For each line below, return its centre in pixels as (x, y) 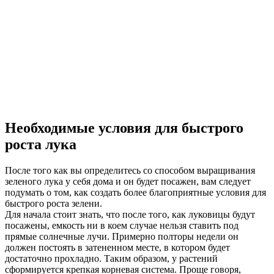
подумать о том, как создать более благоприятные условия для (135, 192)
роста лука (41, 144)
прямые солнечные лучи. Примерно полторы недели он (122, 236)
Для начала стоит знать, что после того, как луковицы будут (130, 214)
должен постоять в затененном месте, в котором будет (117, 247)
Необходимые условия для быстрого (124, 128)
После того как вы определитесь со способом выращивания (130, 170)
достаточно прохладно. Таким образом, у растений (111, 258)
